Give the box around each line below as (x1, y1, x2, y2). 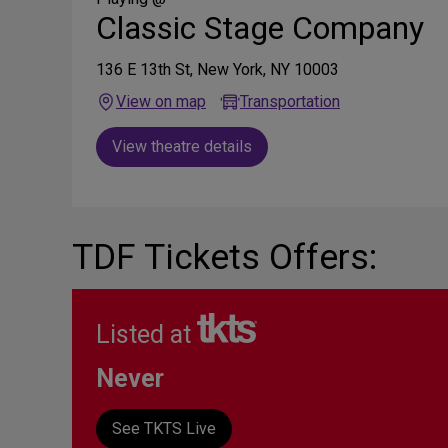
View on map (116, 91, 206, 111)
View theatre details (112, 136, 252, 156)
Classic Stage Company (96, 8, 424, 47)
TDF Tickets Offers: (72, 236, 377, 278)
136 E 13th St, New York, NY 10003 (96, 59, 339, 79)
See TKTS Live (112, 418, 216, 438)
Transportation (240, 91, 340, 111)
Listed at (96, 319, 197, 349)
